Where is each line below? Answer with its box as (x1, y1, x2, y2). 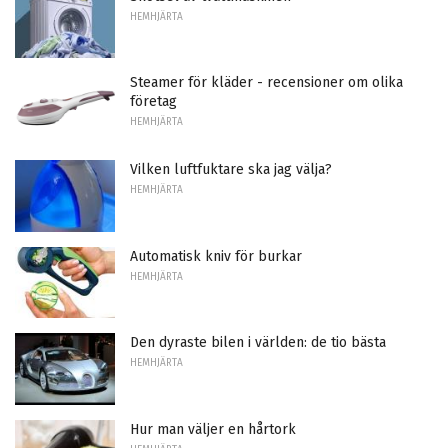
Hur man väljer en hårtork (130, 420, 296, 438)
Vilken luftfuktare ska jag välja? (130, 160, 332, 178)
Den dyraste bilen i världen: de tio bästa (130, 334, 386, 352)
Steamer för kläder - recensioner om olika (130, 74, 403, 92)
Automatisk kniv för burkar (130, 247, 302, 265)
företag (130, 93, 177, 111)
